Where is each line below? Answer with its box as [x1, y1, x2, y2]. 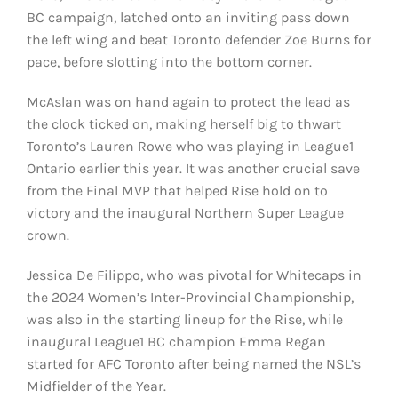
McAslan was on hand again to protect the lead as [26, 93, 350, 111]
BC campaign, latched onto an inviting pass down [26, 9, 350, 27]
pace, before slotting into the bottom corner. [26, 53, 312, 71]
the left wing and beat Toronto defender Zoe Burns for [26, 31, 371, 49]
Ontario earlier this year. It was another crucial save [26, 160, 360, 178]
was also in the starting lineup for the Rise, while [26, 311, 343, 329]
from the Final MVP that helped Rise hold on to [26, 182, 328, 200]
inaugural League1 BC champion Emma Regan [26, 333, 326, 351]
